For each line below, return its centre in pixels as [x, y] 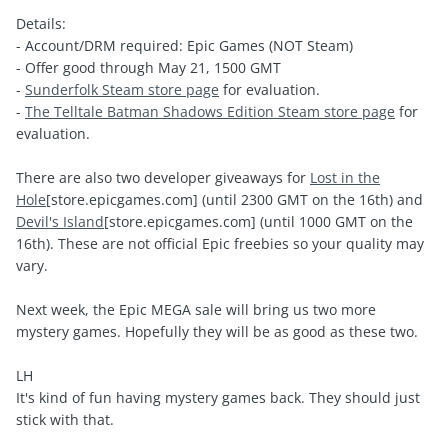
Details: [41, 24]
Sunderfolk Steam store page [122, 90]
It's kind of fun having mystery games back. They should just [218, 398]
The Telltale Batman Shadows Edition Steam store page [210, 112]
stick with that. [65, 420]
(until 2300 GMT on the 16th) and [310, 200]
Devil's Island [60, 222]
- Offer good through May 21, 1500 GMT [148, 68]
